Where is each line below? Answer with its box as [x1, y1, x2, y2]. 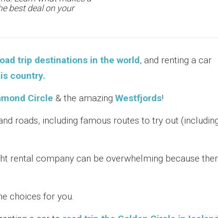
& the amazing [55, 92, 115, 104]
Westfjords [115, 92, 162, 104]
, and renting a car [140, 54, 212, 66]
